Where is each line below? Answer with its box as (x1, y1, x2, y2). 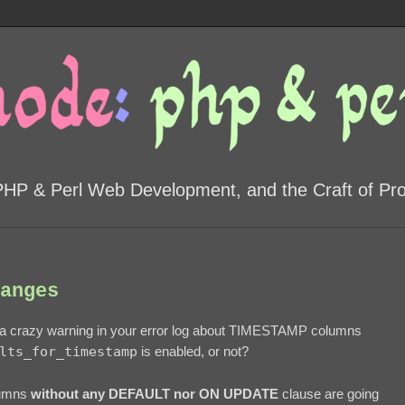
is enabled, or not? (137, 344, 249, 360)
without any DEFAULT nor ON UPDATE (31, 386, 278, 402)
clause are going (278, 386, 379, 402)
